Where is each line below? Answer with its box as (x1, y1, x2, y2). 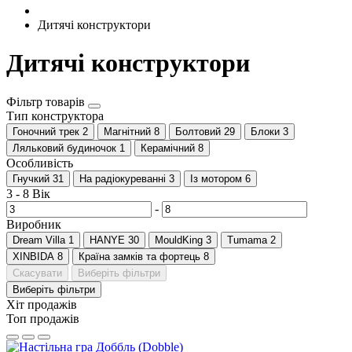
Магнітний (104, 125, 151, 137)
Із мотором (190, 172, 242, 185)
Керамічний (141, 141, 195, 154)
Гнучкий (13, 172, 49, 185)
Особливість (6, 156, 73, 170)
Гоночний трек (13, 125, 79, 137)
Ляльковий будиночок (13, 141, 116, 154)
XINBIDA (13, 250, 54, 262)
